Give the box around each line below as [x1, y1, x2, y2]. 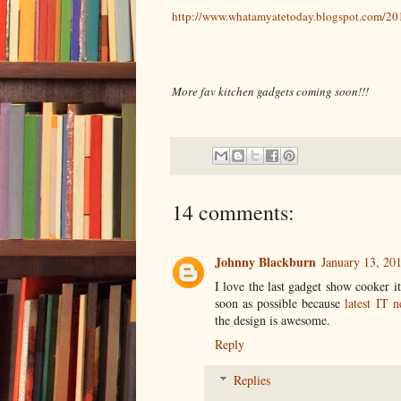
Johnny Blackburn [215, 252, 316, 271]
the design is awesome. [215, 311, 330, 328]
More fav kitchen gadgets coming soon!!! [172, 82, 369, 99]
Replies [234, 371, 271, 388]
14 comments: [172, 197, 294, 226]
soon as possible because [215, 294, 346, 311]
